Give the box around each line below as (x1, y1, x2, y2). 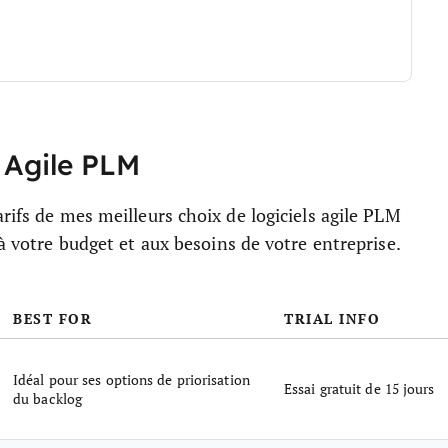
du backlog (13, 389, 82, 408)
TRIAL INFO (284, 308, 380, 329)
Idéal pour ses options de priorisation (13, 370, 250, 389)
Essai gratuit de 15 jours (284, 379, 435, 398)
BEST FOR (13, 308, 92, 329)
